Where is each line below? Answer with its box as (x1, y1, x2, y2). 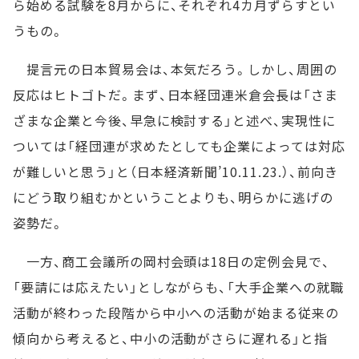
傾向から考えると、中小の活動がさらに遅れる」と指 (13, 329, 329, 348)
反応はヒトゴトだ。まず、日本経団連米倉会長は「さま (13, 85, 338, 104)
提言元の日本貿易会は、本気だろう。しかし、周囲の (13, 59, 337, 79)
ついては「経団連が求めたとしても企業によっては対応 (13, 136, 345, 155)
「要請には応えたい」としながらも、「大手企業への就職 (13, 277, 344, 296)
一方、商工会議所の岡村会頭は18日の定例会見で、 (13, 252, 330, 271)
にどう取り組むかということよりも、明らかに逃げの (13, 188, 334, 207)
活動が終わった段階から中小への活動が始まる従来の (13, 303, 340, 322)
